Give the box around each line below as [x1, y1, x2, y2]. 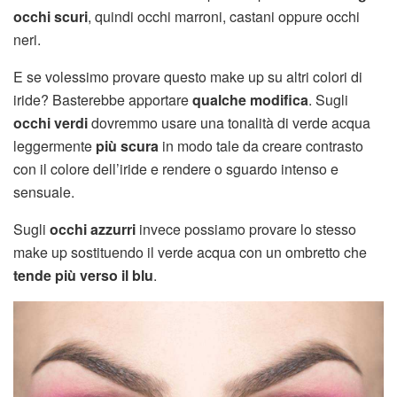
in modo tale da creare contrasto [159, 135, 363, 156]
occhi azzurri [50, 218, 136, 239]
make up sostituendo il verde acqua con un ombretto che [13, 241, 367, 262]
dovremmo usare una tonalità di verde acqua [88, 112, 370, 133]
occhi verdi [13, 112, 88, 133]
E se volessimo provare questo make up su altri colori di [13, 66, 362, 87]
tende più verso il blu [13, 264, 153, 285]
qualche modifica [192, 89, 308, 110]
